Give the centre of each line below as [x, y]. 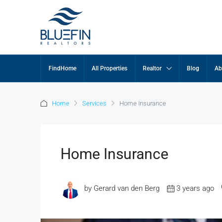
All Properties [110, 68]
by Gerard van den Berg [122, 189]
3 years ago [195, 189]
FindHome [62, 68]
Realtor [152, 68]
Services [94, 103]
